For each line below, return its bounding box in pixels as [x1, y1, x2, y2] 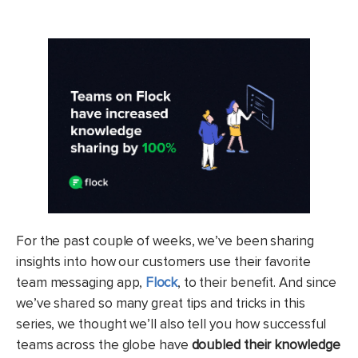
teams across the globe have [16, 336, 192, 353]
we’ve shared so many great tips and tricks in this [16, 294, 305, 312]
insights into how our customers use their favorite [16, 253, 311, 270]
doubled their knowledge [191, 336, 340, 353]
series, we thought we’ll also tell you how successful [16, 315, 327, 332]
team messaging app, [16, 273, 146, 291]
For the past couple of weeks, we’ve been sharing [16, 232, 314, 249]
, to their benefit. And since [177, 273, 337, 291]
